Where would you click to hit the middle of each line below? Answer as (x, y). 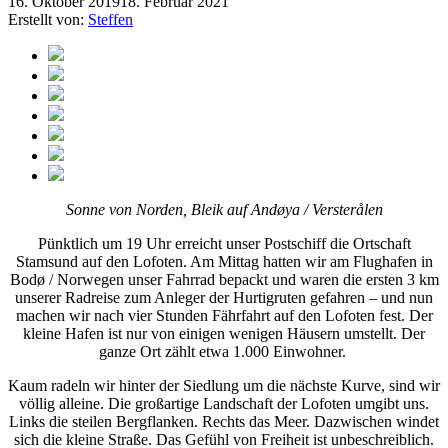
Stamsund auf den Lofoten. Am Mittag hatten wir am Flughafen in (224, 261)
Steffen (110, 19)
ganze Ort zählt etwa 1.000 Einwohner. (222, 351)
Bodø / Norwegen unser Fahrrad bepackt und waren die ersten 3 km (224, 279)
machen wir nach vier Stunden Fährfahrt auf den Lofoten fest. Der (224, 315)
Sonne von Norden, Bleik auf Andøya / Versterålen (224, 209)
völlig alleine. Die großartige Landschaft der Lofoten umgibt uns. (224, 403)
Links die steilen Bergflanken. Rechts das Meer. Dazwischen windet (224, 421)
